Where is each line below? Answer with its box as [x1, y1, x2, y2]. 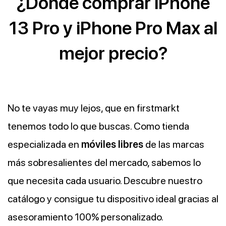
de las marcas [143, 138, 204, 151]
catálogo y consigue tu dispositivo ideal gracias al [8, 193, 218, 205]
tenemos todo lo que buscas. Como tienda [8, 120, 189, 133]
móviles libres [81, 138, 143, 151]
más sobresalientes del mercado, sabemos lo [8, 156, 201, 169]
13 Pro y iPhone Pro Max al [9, 17, 217, 39]
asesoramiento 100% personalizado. [8, 211, 163, 223]
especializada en [8, 138, 81, 151]
